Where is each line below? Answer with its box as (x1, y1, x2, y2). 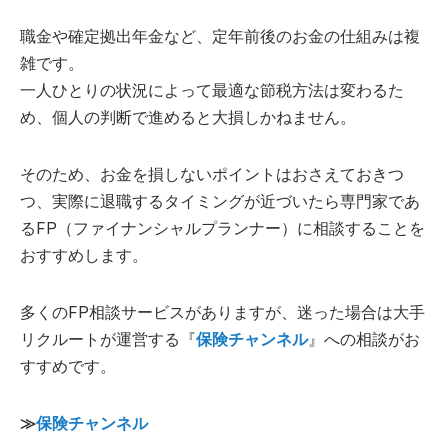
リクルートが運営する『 (20, 329, 196, 349)
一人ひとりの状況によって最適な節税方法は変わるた (20, 80, 404, 100)
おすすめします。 (20, 245, 148, 265)
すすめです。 (20, 356, 116, 376)
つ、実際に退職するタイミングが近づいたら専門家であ (20, 191, 420, 211)
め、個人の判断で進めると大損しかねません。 (20, 107, 356, 127)
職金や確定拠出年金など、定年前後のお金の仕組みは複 (20, 26, 420, 46)
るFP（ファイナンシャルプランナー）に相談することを (20, 218, 425, 238)
